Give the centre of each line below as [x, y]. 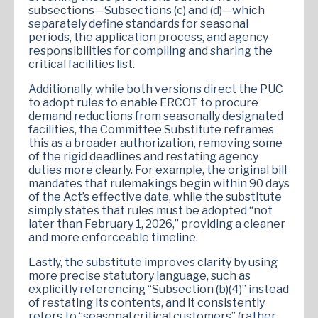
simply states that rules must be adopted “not [150, 210]
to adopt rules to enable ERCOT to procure [143, 102]
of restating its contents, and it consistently [147, 302]
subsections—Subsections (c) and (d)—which [147, 10]
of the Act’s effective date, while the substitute [155, 197]
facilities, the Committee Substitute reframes [151, 129]
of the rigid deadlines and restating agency [143, 156]
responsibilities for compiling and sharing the [150, 50]
